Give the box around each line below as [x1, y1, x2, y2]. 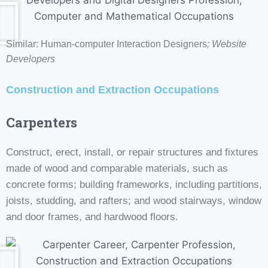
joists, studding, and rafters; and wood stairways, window [6, 194, 261, 206]
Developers [6, 53, 55, 64]
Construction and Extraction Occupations [6, 83, 219, 96]
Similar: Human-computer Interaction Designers [6, 38, 207, 49]
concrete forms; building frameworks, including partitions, [6, 178, 262, 190]
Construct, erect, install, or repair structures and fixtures [6, 146, 258, 158]
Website [212, 38, 246, 49]
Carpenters [6, 113, 77, 131]
